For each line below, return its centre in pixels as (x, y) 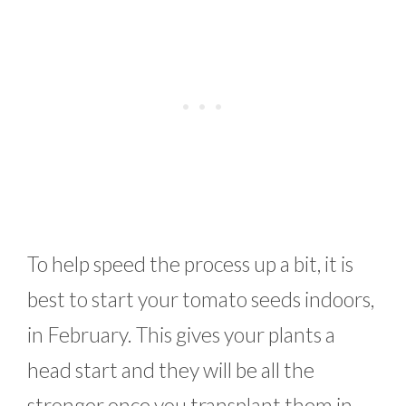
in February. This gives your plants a (181, 334)
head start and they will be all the (171, 369)
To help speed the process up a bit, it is (190, 263)
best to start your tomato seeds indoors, (201, 299)
